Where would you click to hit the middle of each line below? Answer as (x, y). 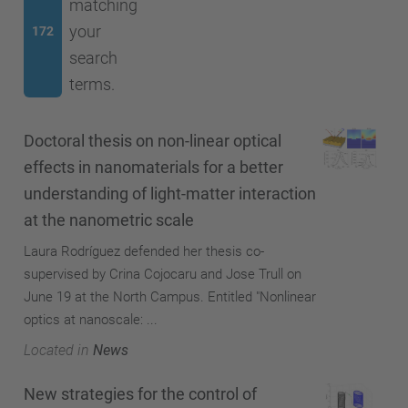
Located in (56, 350)
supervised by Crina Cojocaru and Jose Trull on (163, 274)
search (93, 58)
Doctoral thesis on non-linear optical (153, 140)
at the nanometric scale (109, 219)
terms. (92, 84)
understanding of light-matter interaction (170, 193)
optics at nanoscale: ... (91, 319)
